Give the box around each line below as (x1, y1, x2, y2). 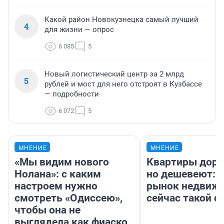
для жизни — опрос (44, 25, 114, 34)
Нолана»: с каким (14, 168, 101, 180)
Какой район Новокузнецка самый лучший (44, 15, 198, 24)
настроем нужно (14, 180, 97, 192)
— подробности (44, 89, 99, 99)
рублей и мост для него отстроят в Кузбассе (44, 79, 202, 89)
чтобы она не (14, 204, 80, 216)
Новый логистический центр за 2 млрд (44, 69, 184, 79)
